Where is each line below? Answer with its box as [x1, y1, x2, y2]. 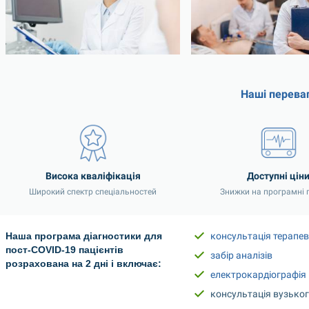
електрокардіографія [210, 268, 307, 280]
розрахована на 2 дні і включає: [6, 257, 161, 269]
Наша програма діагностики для [6, 230, 162, 241]
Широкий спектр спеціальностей [29, 186, 157, 197]
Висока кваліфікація [45, 170, 141, 181]
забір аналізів [210, 249, 273, 261]
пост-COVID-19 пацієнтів [6, 243, 123, 255]
